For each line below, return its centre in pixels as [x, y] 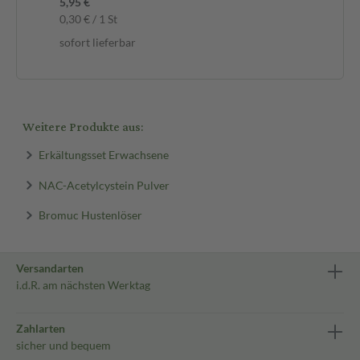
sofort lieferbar [98, 42]
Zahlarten [41, 328]
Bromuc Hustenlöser [90, 215]
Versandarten [50, 268]
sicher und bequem [63, 345]
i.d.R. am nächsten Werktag [83, 285]
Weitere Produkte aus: [83, 127]
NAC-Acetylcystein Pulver [104, 184]
